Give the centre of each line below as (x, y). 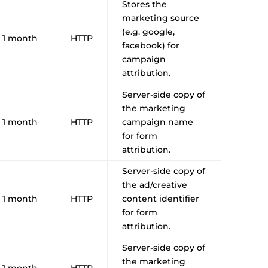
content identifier (161, 198)
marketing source (161, 18)
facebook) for (151, 45)
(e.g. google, (149, 31)
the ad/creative (155, 185)
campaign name (158, 122)
